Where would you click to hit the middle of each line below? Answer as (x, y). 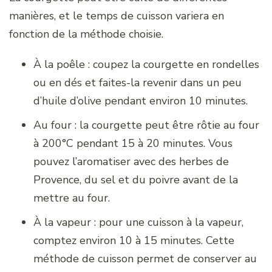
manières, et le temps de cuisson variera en (117, 16)
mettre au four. (72, 198)
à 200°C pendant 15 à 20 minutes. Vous (133, 144)
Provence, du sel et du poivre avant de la (136, 180)
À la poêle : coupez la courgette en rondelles (146, 65)
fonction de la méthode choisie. (86, 34)
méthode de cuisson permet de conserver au (145, 259)
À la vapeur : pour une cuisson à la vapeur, (138, 223)
